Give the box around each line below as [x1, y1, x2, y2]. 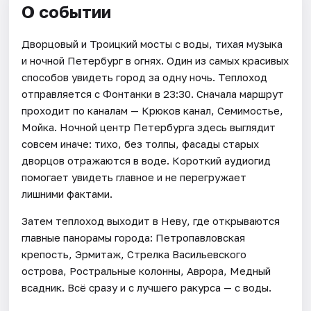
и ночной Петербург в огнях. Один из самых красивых [22, 53, 289, 67]
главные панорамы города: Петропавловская [22, 230, 246, 244]
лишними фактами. [22, 187, 113, 200]
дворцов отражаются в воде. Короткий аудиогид [22, 153, 271, 167]
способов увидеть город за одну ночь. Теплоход [22, 70, 268, 83]
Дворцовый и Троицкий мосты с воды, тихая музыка [22, 37, 283, 50]
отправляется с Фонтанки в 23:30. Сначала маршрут [22, 87, 285, 100]
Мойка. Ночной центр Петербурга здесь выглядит [22, 120, 276, 133]
